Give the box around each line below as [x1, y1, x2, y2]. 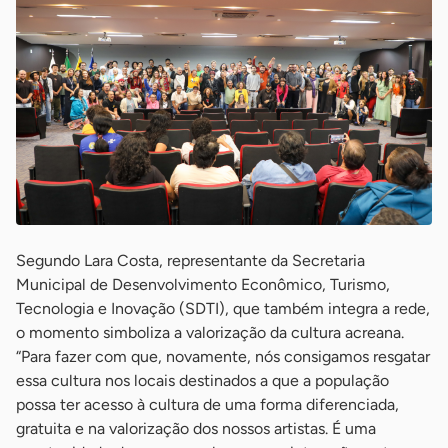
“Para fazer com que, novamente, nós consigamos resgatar [16, 346, 430, 366]
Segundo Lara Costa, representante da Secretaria [16, 250, 365, 270]
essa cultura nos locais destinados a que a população [16, 370, 389, 390]
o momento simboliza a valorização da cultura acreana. [16, 322, 404, 342]
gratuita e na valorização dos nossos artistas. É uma [16, 418, 376, 438]
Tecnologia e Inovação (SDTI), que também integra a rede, [16, 298, 430, 318]
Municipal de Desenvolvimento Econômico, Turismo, [16, 274, 390, 294]
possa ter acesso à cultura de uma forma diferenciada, [16, 394, 399, 414]
